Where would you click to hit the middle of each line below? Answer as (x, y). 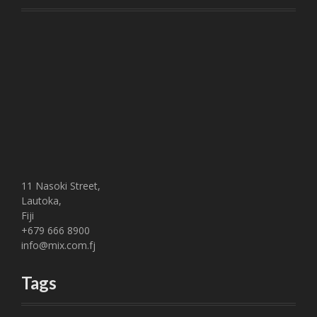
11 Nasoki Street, (61, 185)
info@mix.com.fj (58, 245)
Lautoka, (41, 200)
